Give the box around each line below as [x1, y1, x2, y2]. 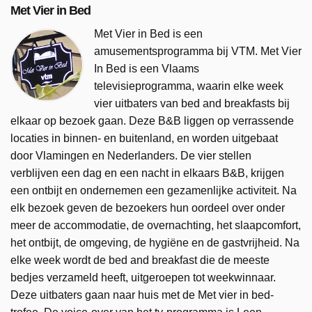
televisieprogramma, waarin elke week [94, 79, 283, 92]
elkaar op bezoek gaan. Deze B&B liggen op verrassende [10, 114, 294, 127]
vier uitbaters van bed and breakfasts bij [94, 97, 290, 109]
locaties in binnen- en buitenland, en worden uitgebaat [10, 132, 278, 144]
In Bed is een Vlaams [94, 62, 199, 75]
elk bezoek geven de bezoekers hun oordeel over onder [10, 201, 285, 214]
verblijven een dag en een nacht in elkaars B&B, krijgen [10, 166, 284, 179]
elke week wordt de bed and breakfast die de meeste [10, 253, 270, 266]
